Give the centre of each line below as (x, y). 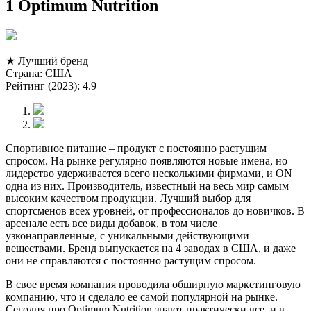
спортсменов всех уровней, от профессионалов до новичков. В (155, 210)
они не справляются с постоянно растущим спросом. (131, 260)
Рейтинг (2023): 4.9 (51, 85)
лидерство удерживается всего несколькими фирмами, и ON (149, 173)
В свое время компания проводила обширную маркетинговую (153, 284)
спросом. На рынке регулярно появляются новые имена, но (146, 160)
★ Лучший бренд (47, 60)
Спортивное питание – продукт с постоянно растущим (136, 148)
